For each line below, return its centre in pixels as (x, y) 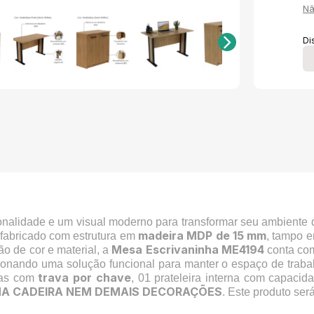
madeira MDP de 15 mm (201, 235)
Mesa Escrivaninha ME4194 (188, 249)
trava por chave (84, 277)
